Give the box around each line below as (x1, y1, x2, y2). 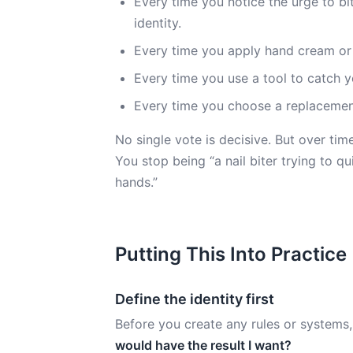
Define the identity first (115, 291, 274, 307)
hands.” (115, 174, 158, 190)
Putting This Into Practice (115, 243, 347, 266)
